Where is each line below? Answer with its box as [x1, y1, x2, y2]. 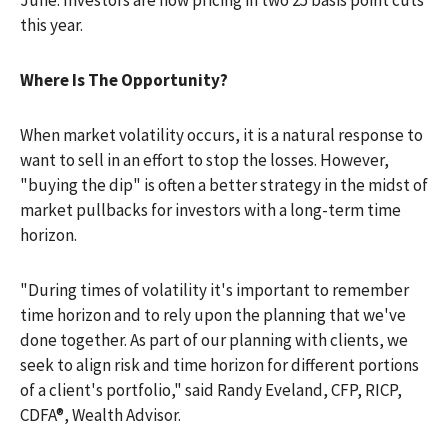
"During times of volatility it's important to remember [20, 279, 409, 302]
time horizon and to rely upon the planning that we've [20, 304, 406, 327]
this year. [20, 14, 83, 37]
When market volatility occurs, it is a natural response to [20, 124, 423, 147]
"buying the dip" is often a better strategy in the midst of [20, 174, 428, 197]
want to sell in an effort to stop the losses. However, [20, 149, 389, 172]
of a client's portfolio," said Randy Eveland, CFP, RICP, [20, 379, 402, 402]
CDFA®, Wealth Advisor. [20, 404, 181, 427]
